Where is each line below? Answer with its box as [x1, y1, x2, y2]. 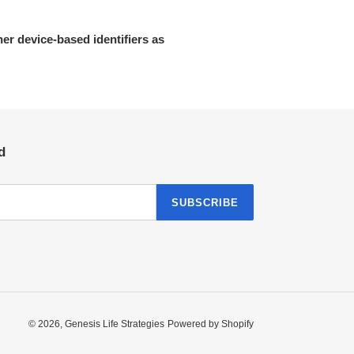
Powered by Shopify [168, 318, 254, 330]
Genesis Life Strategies [65, 318, 164, 330]
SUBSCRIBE [171, 196, 239, 209]
